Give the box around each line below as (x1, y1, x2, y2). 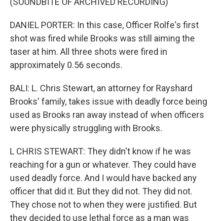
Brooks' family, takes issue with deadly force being (10, 96, 207, 107)
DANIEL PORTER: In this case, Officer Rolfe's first (10, 20, 199, 30)
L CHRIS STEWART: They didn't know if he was (10, 146, 191, 156)
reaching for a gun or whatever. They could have (10, 159, 196, 170)
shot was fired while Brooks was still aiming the (10, 33, 195, 43)
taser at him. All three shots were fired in (10, 46, 167, 57)
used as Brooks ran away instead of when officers (10, 110, 204, 120)
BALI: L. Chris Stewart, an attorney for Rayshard (10, 83, 192, 93)
